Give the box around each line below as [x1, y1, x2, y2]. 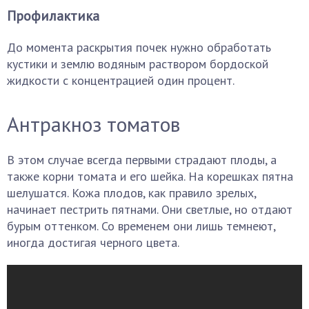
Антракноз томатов [7, 110, 180, 137]
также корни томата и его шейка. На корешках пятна [7, 168, 293, 184]
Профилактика [7, 7, 99, 25]
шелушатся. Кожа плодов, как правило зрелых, [7, 185, 256, 201]
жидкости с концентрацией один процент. [7, 72, 235, 88]
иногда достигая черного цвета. [7, 235, 179, 250]
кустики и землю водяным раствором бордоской [7, 56, 268, 72]
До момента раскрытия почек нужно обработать [7, 39, 271, 55]
